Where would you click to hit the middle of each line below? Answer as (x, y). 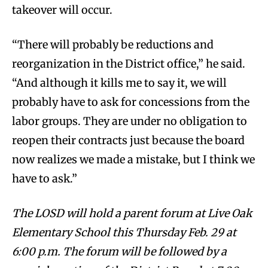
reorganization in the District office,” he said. (129, 63)
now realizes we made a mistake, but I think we (133, 159)
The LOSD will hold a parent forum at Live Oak (132, 213)
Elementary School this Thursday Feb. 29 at (124, 232)
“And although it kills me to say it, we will (119, 83)
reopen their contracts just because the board (128, 140)
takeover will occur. (63, 10)
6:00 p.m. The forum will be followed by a (119, 251)
